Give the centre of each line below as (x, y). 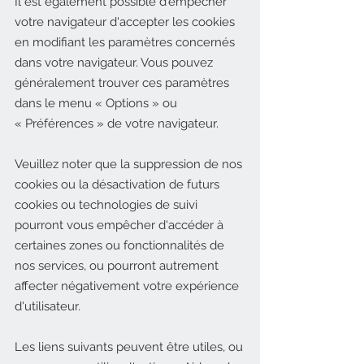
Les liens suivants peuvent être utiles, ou (129, 347)
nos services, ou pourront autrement (117, 266)
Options (129, 103)
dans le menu (55, 103)
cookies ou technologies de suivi (106, 205)
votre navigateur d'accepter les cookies (125, 22)
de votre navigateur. (161, 123)
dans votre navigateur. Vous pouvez (114, 63)
